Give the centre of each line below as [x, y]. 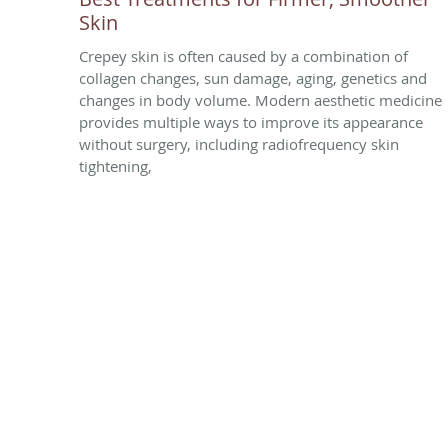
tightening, [115, 165]
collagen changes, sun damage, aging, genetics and [253, 77]
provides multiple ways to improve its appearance [251, 121]
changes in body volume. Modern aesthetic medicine [260, 99]
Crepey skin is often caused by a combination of [243, 55]
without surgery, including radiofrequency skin [239, 143]
